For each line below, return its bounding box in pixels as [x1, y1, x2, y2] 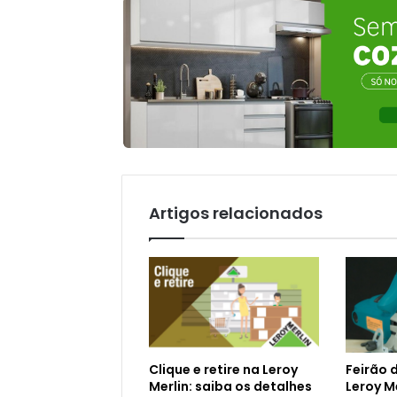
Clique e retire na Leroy [149, 360, 298, 378]
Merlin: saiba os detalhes [149, 377, 312, 395]
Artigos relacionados [149, 201, 323, 224]
